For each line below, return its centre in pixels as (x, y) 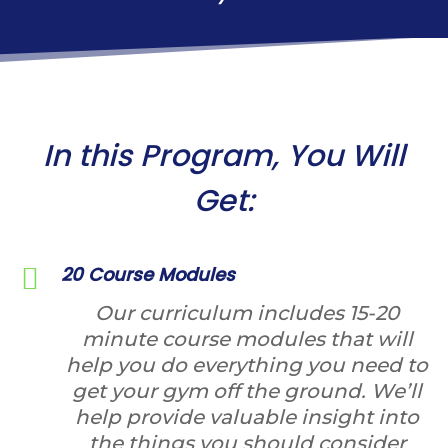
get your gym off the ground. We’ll (247, 391)
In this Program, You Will (224, 156)
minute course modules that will (247, 339)
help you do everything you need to (247, 365)
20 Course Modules (148, 274)
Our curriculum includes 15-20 (247, 313)
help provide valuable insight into (247, 417)
